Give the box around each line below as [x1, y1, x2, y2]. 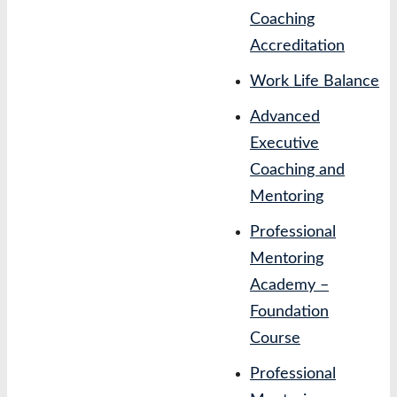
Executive [250, 136, 319, 152]
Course [250, 331, 300, 346]
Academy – [250, 277, 329, 293]
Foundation [250, 304, 329, 320]
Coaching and [250, 162, 345, 178]
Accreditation [250, 38, 345, 54]
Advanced [250, 109, 320, 125]
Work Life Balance [250, 74, 379, 90]
